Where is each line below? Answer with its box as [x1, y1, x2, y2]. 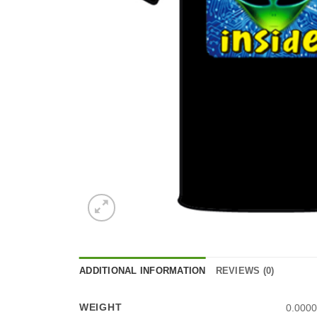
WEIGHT [79, 301, 122, 313]
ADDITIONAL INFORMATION [79, 265, 206, 276]
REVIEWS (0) [215, 265, 275, 276]
